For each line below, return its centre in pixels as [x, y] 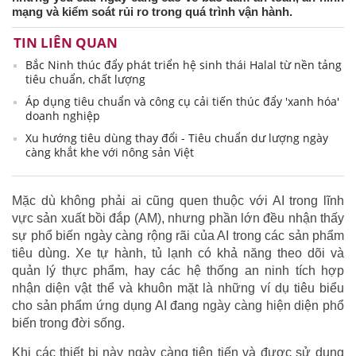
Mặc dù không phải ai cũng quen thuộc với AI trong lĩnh [178, 201]
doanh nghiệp [63, 116]
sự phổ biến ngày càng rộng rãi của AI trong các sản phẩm [178, 236]
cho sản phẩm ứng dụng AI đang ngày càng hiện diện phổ [178, 306]
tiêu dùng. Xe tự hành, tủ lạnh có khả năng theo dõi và [178, 253]
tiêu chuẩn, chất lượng [85, 79]
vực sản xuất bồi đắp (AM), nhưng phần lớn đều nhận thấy [178, 219]
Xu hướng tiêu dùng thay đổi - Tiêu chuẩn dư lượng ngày [177, 138]
